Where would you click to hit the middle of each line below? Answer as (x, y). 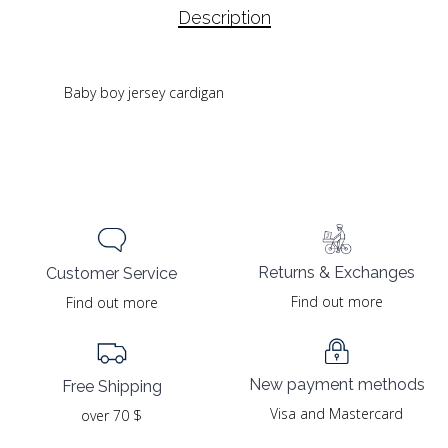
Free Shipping (111, 386)
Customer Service (111, 273)
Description (224, 17)
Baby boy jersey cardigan (144, 92)
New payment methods (336, 385)
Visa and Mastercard (336, 414)
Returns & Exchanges (336, 273)
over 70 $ (111, 415)
